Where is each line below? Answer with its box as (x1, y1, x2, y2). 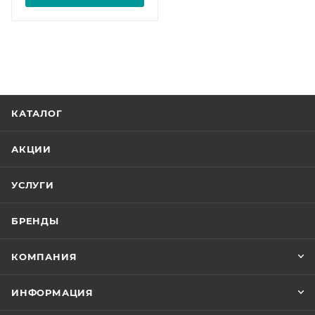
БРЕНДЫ (11, 215, 59, 227)
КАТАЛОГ (11, 108, 63, 120)
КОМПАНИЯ (11, 251, 77, 263)
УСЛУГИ (11, 179, 54, 191)
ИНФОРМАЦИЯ (11, 287, 94, 299)
